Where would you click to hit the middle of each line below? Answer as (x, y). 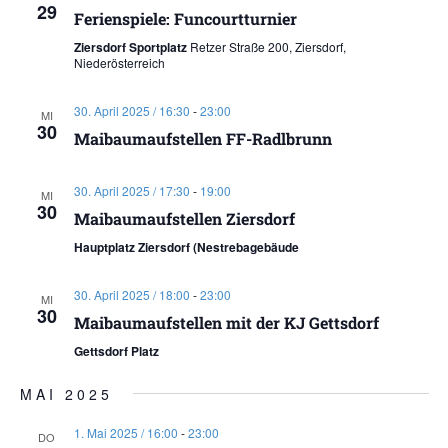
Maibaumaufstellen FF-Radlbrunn (202, 138)
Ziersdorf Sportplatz (131, 46)
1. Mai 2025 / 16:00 (125, 432)
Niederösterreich (119, 62)
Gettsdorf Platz (116, 350)
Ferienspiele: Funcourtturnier (185, 18)
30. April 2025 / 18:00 (131, 294)
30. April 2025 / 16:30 (131, 110)
